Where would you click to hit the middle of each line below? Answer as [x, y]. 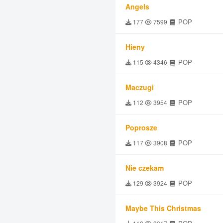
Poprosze [141, 127]
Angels [137, 6]
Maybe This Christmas [163, 208]
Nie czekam [145, 168]
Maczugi [140, 87]
